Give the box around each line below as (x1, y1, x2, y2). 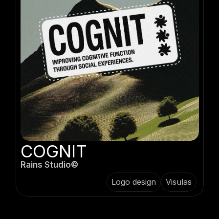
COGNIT (20, 141, 87, 161)
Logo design (111, 177, 156, 187)
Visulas (165, 177, 192, 187)
